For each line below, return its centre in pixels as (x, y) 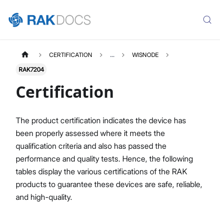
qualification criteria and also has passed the (91, 146)
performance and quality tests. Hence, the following (104, 159)
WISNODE (146, 55)
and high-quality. (44, 197)
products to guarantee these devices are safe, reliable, (109, 184)
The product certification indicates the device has (101, 121)
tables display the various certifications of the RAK (101, 172)
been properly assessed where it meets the (90, 133)
